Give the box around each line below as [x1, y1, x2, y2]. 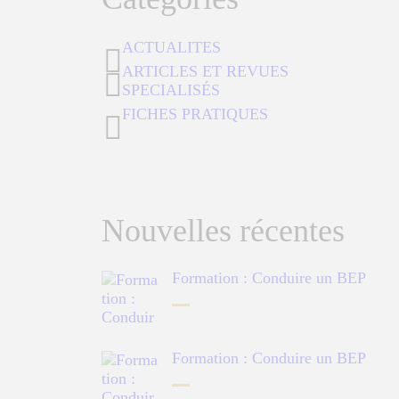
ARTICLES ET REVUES [122, 62, 289, 81]
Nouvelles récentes [102, 213, 345, 249]
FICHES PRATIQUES [122, 105, 269, 124]
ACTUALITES [122, 38, 222, 57]
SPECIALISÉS [122, 81, 221, 100]
